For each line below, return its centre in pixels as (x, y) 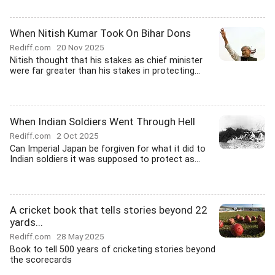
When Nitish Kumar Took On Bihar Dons (100, 33)
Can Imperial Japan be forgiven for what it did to (108, 149)
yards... (26, 222)
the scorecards (41, 260)
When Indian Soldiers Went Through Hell (103, 122)
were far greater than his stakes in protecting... (105, 71)
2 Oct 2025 (78, 136)
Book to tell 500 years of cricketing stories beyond (113, 250)
